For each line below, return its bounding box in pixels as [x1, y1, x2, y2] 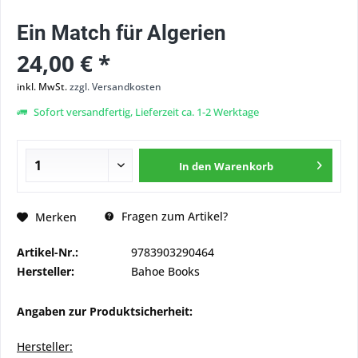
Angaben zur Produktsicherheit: [17, 304, 193, 319]
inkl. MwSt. [17, 80, 70, 93]
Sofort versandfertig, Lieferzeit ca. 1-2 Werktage [31, 105, 259, 119]
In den [179, 159, 213, 173]
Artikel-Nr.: [17, 245, 78, 260]
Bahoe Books [131, 264, 200, 279]
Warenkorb [214, 159, 274, 173]
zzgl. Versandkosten [70, 80, 161, 93]
